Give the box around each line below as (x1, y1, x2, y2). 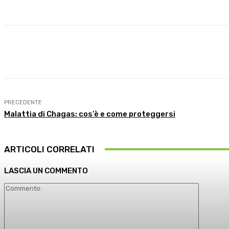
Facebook (112, 48, 141, 56)
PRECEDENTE (4, 99, 42, 106)
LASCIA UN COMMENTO (4, 166, 88, 175)
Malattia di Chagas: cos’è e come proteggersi (4, 109, 175, 119)
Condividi (43, 48, 72, 56)
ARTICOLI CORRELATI (4, 144, 95, 154)
